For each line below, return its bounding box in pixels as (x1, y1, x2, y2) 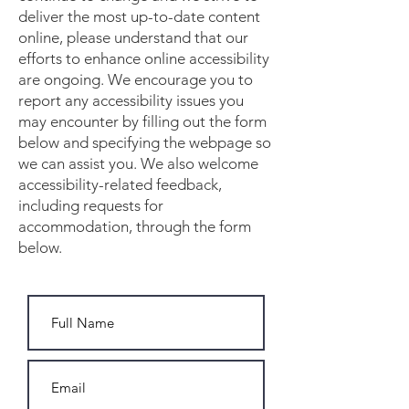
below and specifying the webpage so (18, 133, 271, 152)
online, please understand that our (18, 28, 248, 47)
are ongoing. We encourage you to (18, 70, 253, 89)
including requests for (18, 196, 163, 215)
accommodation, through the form (18, 217, 251, 236)
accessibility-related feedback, (18, 175, 222, 194)
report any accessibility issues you (18, 91, 244, 110)
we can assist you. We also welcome (18, 154, 258, 173)
